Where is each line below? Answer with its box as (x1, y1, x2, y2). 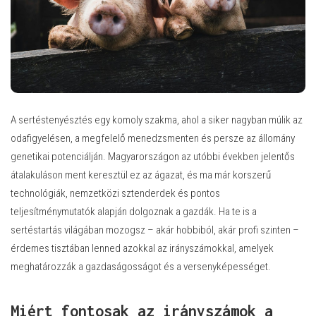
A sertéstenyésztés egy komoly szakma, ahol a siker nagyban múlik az (11, 113, 303, 126)
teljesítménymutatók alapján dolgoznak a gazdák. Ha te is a (11, 205, 257, 218)
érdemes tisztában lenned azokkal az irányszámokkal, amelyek (11, 241, 274, 255)
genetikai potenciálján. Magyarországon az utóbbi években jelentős (11, 150, 295, 163)
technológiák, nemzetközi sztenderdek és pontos (11, 186, 220, 200)
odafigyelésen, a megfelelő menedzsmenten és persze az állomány (11, 131, 295, 145)
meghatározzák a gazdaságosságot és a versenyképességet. (11, 260, 271, 273)
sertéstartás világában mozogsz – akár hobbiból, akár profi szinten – (11, 223, 299, 236)
